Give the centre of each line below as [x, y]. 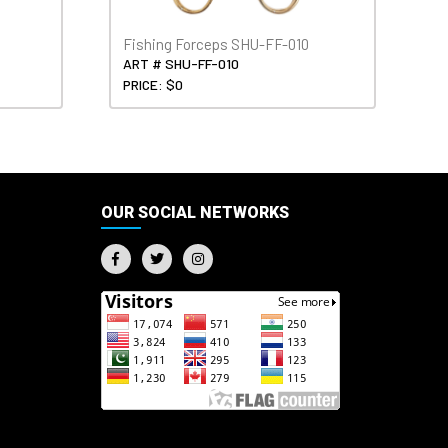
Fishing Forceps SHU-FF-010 [216, 43]
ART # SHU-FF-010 [181, 63]
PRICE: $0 [153, 84]
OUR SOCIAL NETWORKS [194, 212]
